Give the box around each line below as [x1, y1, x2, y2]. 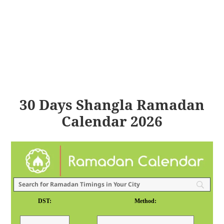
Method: [134, 197, 157, 204]
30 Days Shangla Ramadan [19, 95, 204, 114]
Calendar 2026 [61, 111, 162, 131]
